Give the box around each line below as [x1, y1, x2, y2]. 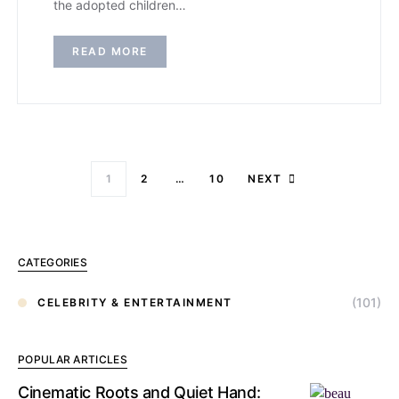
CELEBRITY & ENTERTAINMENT [37, 295, 232, 309]
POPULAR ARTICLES [18, 353, 127, 366]
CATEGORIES [18, 256, 87, 269]
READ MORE [72, 45, 148, 58]
